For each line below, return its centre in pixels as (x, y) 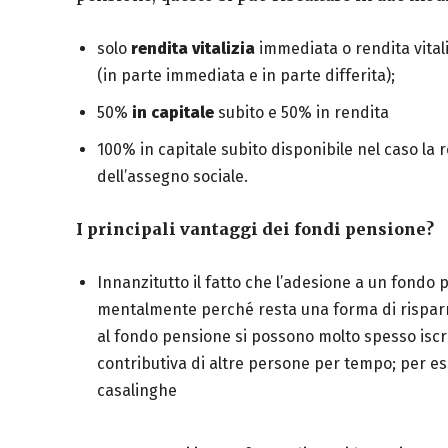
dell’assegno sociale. (172, 177)
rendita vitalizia (193, 49)
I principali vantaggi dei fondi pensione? (255, 229)
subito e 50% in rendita (301, 113)
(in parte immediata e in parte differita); (246, 76)
